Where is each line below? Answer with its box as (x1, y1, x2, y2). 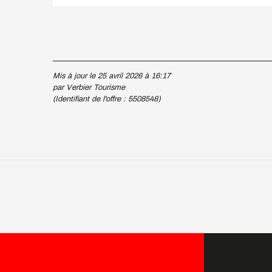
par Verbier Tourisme (53, 83, 125, 92)
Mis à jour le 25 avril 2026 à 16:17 (53, 72, 171, 80)
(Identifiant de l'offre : (53, 95, 128, 103)
